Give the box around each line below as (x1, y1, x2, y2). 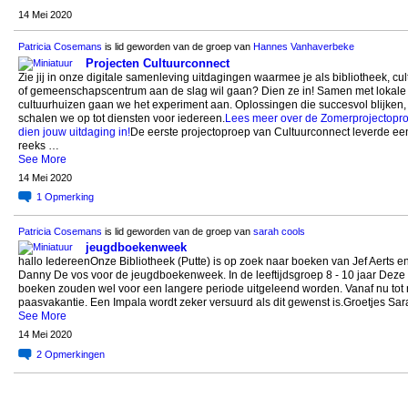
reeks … (17, 138, 59, 152)
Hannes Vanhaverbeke (252, 41, 354, 53)
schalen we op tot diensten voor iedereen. (17, 111, 225, 125)
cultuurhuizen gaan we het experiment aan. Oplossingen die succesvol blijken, (17, 97, 406, 111)
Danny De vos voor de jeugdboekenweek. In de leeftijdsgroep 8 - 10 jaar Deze (17, 269, 405, 282)
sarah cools (252, 226, 305, 238)
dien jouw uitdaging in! (17, 125, 130, 138)
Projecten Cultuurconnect (85, 56, 229, 70)
